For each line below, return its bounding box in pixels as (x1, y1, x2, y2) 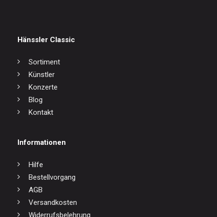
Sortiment (28, 58, 60, 66)
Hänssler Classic (17, 35, 75, 44)
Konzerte (28, 83, 58, 92)
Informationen (17, 138, 66, 147)
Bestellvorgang (28, 173, 76, 182)
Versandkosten (28, 198, 77, 207)
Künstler (28, 70, 55, 79)
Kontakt (28, 108, 53, 117)
